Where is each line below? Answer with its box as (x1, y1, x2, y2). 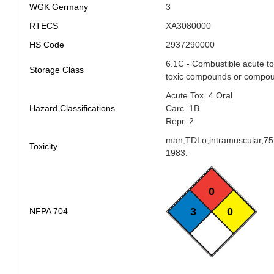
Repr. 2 (165, 116, 194, 126)
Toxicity (29, 141, 57, 151)
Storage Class (29, 65, 84, 75)
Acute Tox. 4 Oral (165, 91, 232, 100)
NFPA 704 (29, 206, 68, 216)
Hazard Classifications (29, 103, 115, 113)
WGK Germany (29, 2, 91, 12)
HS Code (29, 40, 67, 50)
